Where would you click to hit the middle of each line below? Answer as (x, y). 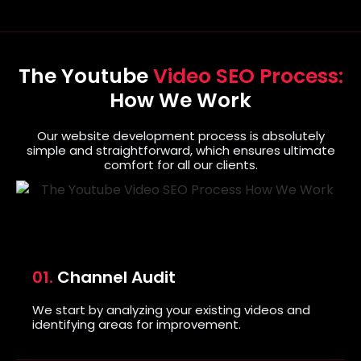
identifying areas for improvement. (137, 324)
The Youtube (85, 76)
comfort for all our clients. (180, 164)
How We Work (180, 100)
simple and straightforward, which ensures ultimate (180, 150)
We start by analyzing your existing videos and (171, 309)
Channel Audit (114, 277)
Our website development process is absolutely (180, 135)
